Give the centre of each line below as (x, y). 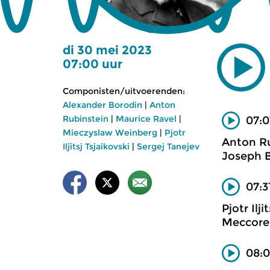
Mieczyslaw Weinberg (110, 133)
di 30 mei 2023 (107, 50)
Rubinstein (86, 119)
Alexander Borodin (102, 105)
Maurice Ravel (146, 119)
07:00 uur (93, 64)
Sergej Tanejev (168, 146)
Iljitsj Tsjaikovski (96, 146)
